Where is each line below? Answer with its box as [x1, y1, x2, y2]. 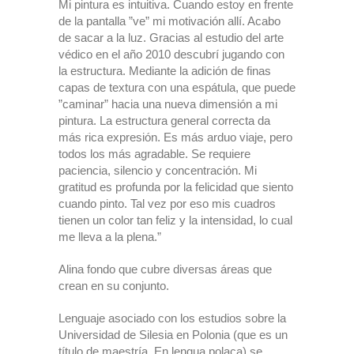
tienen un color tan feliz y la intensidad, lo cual [58, 213, 292, 227]
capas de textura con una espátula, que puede [58, 81, 296, 94]
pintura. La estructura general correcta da [58, 114, 270, 127]
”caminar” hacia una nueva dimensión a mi [58, 97, 277, 111]
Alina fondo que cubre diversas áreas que [58, 262, 272, 276]
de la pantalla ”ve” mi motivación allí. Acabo [58, 14, 281, 28]
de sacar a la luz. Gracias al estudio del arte [58, 31, 284, 44]
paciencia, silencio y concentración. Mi [58, 164, 257, 177]
